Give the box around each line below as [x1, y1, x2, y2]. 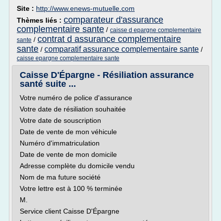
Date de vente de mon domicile [20, 150, 117, 158]
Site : [17, 4, 36, 12]
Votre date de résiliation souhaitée [20, 105, 126, 113]
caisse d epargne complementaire [110, 27, 201, 34]
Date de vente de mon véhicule [20, 128, 117, 136]
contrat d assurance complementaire [37, 34, 181, 44]
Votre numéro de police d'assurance [20, 94, 132, 102]
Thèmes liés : [17, 16, 64, 24]
